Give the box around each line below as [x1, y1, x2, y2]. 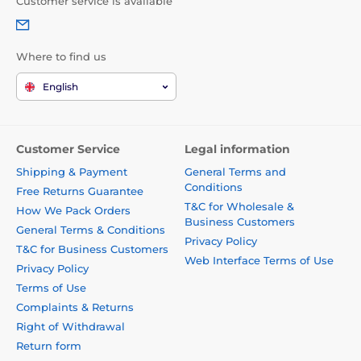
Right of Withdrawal [16, 320, 125, 334]
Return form [16, 339, 81, 353]
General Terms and [185, 165, 286, 179]
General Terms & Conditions [16, 223, 165, 237]
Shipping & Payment [16, 165, 127, 179]
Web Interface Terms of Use [185, 254, 334, 268]
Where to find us [16, 50, 106, 64]
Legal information [185, 142, 290, 157]
